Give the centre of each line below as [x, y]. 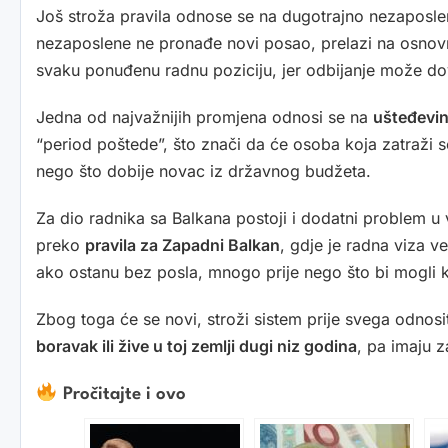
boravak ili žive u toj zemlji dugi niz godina [196, 346]
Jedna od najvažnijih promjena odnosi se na [204, 117]
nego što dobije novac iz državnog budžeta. [203, 171]
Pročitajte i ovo [121, 395]
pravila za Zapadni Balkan [182, 245]
